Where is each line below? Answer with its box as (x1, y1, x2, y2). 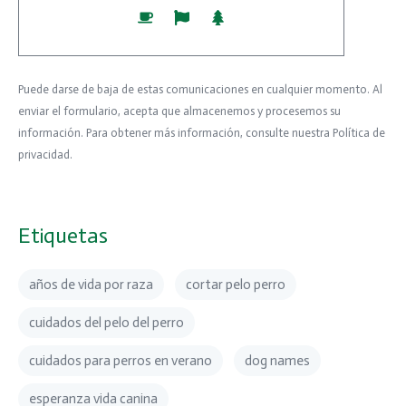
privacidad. (18, 147, 72, 161)
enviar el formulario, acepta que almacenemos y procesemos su (18, 103, 341, 118)
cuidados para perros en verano (29, 352, 212, 369)
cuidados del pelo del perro (29, 314, 184, 331)
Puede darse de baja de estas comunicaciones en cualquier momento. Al (18, 82, 382, 96)
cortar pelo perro (186, 275, 285, 293)
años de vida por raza (29, 275, 153, 293)
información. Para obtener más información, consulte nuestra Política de (18, 125, 385, 140)
